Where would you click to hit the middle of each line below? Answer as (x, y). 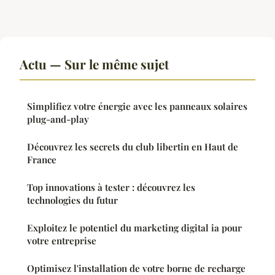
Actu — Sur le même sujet (94, 64)
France (42, 160)
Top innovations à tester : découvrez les (111, 188)
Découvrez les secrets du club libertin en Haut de (133, 147)
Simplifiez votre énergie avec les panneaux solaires (137, 107)
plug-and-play (58, 119)
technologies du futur (72, 200)
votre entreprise (62, 241)
